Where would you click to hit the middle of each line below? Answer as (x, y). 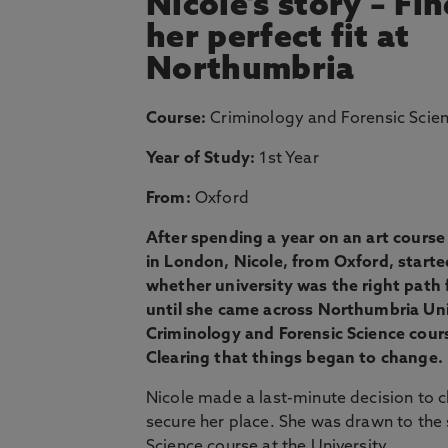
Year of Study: (201, 159)
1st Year (287, 159)
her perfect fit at (278, 39)
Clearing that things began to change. (294, 359)
